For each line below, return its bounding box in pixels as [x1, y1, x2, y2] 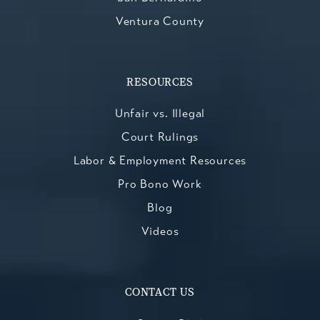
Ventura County [115, 14, 205, 28]
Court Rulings [121, 129, 199, 144]
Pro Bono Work [118, 176, 202, 191]
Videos [141, 224, 179, 238]
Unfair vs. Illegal [114, 106, 206, 120]
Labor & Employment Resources [73, 153, 247, 167]
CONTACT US [125, 286, 195, 299]
